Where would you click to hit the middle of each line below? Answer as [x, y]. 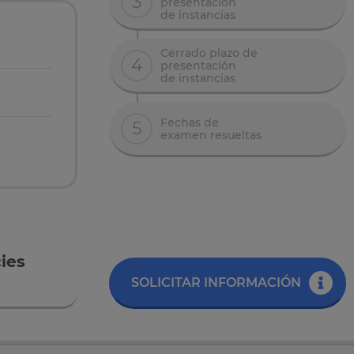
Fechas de [190, 122]
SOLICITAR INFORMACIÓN [216, 283]
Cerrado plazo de [209, 53]
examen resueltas [211, 135]
